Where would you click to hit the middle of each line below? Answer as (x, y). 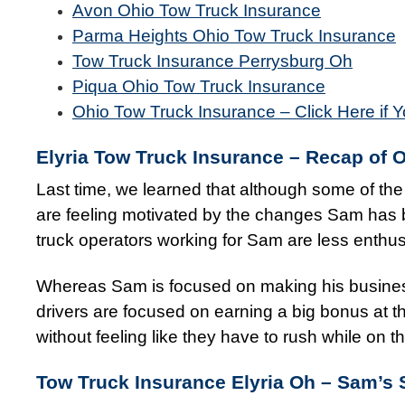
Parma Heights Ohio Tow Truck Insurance (234, 35)
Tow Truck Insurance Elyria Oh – (187, 383)
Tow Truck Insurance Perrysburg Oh (212, 61)
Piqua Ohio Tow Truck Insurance (199, 86)
